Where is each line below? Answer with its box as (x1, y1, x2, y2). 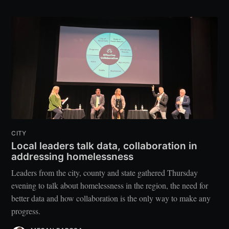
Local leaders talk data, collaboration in (11, 140, 198, 152)
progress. (11, 205, 41, 216)
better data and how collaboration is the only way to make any (11, 193, 211, 203)
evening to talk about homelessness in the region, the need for (11, 180, 209, 191)
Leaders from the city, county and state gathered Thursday (11, 167, 198, 178)
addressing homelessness (11, 151, 134, 163)
